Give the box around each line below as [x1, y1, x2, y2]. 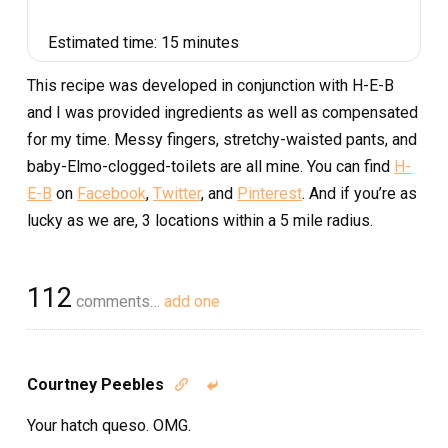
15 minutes [161, 33, 239, 52]
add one [164, 292, 220, 311]
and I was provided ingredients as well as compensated [27, 103, 418, 122]
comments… [72, 292, 164, 311]
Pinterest [237, 184, 302, 203]
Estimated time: [48, 33, 161, 52]
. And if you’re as [302, 184, 417, 203]
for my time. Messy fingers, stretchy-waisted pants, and [27, 130, 417, 149]
